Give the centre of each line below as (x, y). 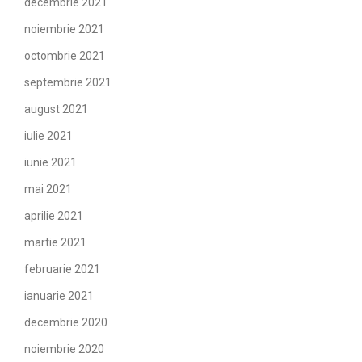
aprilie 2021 (54, 216)
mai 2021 (48, 189)
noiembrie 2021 (64, 29)
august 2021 (56, 109)
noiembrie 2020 (64, 349)
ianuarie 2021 (59, 296)
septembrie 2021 (68, 82)
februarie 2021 (62, 269)
